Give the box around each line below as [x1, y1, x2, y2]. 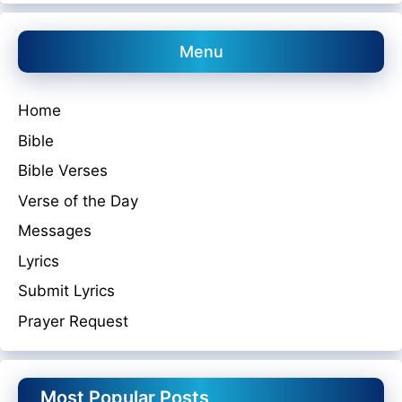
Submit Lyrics [18, 282, 115, 300]
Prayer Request [18, 311, 128, 330]
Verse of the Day [18, 191, 138, 210]
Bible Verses [18, 162, 108, 179]
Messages [18, 222, 92, 240]
